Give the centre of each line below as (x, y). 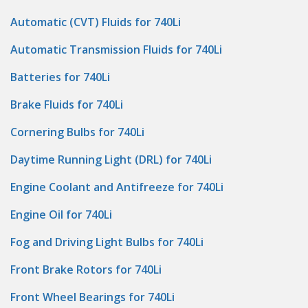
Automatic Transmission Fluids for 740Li (116, 49)
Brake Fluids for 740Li (67, 104)
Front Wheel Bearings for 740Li (92, 297)
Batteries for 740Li (60, 77)
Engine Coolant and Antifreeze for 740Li (117, 187)
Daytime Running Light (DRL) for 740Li (111, 159)
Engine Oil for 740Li (61, 214)
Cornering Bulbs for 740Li (77, 132)
